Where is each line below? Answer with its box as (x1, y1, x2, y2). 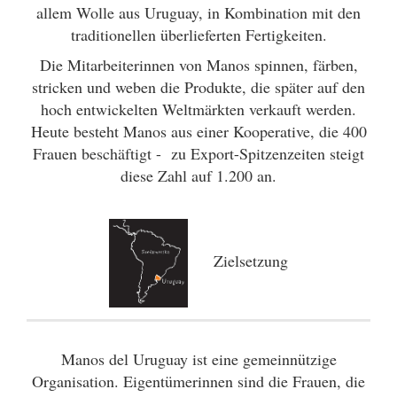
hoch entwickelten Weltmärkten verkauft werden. (41, 98, 356, 120)
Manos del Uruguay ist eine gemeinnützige (60, 348, 337, 370)
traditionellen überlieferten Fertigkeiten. (70, 24, 327, 45)
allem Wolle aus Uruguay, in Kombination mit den (36, 2, 361, 23)
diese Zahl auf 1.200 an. (121, 165, 276, 186)
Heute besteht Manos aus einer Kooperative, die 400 (30, 121, 367, 142)
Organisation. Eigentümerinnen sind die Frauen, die (32, 370, 365, 392)
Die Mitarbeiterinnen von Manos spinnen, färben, (39, 54, 358, 75)
